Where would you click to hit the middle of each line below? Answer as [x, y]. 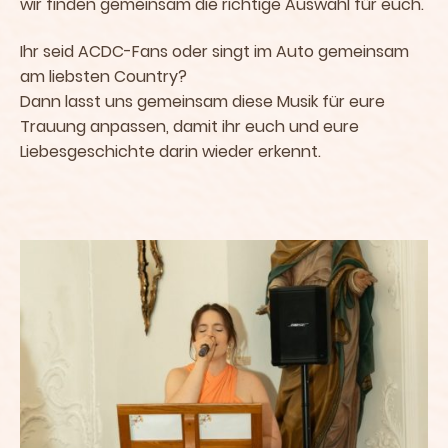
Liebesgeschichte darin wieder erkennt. [170, 152]
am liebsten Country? [105, 77]
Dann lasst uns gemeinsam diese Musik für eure [202, 102]
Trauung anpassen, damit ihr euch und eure [189, 127]
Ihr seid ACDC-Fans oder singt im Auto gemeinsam [214, 52]
